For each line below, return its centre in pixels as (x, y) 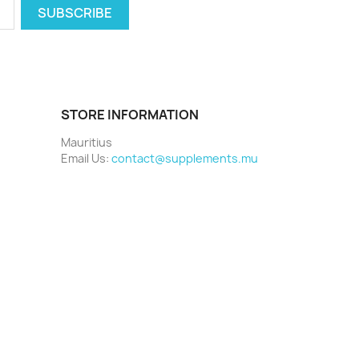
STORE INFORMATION (130, 115)
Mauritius (87, 142)
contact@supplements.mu (185, 158)
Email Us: (86, 158)
